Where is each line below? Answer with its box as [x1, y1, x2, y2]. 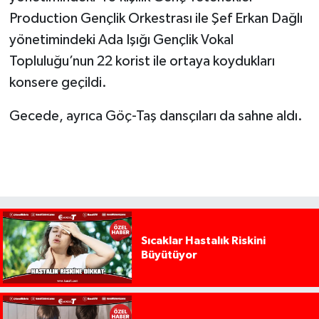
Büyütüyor [140, 249, 197, 261]
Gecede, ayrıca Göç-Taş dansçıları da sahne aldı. [9, 108, 303, 123]
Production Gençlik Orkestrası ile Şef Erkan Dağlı [9, 11, 303, 26]
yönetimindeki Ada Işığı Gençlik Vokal [9, 32, 234, 47]
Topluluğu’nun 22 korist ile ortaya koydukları [9, 53, 275, 68]
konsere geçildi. [9, 75, 107, 90]
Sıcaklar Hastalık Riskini [140, 234, 266, 246]
